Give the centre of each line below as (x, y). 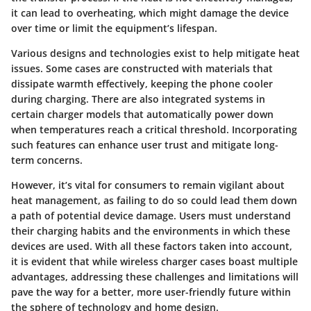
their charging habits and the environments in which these (151, 230)
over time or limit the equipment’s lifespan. (114, 28)
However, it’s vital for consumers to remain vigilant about (148, 185)
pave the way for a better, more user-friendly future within (151, 292)
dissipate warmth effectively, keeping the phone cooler (142, 83)
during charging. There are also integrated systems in (138, 99)
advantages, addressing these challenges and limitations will (155, 276)
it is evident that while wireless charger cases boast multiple (154, 261)
